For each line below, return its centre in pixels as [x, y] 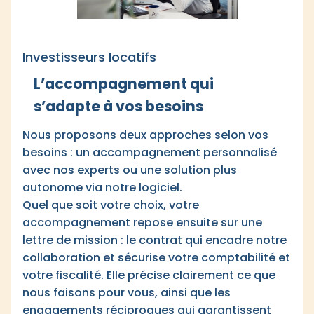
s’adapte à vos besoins [118, 106]
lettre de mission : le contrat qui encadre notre [155, 240]
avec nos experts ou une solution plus [130, 170]
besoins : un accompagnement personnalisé [150, 152]
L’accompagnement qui [124, 84]
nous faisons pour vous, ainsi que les [127, 293]
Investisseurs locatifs [89, 57]
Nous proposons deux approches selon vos [145, 135]
